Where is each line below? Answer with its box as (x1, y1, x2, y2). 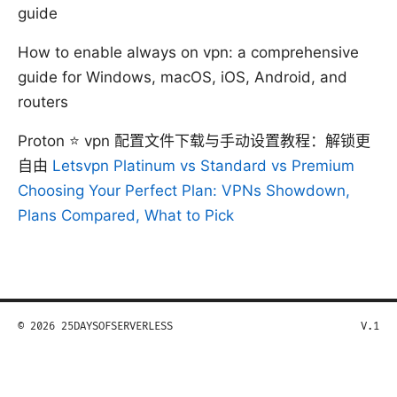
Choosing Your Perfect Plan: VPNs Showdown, (18, 182, 350, 200)
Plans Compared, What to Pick (18, 206, 234, 225)
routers (18, 93, 68, 112)
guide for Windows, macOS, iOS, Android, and (18, 68, 347, 87)
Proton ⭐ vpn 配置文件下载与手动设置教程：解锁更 (18, 132, 370, 151)
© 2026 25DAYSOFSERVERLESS (18, 320, 173, 334)
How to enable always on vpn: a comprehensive (18, 43, 359, 62)
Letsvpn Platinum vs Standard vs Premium (52, 157, 354, 175)
